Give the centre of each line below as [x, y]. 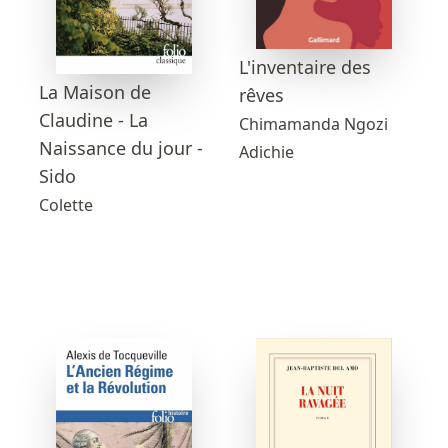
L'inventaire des [305, 67]
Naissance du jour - [121, 148]
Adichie [266, 152]
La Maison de [95, 92]
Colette [66, 205]
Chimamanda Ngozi [313, 124]
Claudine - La [93, 120]
